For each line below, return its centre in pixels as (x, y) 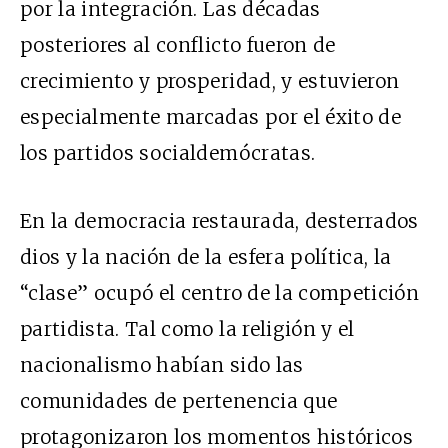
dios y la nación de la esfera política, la (206, 257)
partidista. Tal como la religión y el (187, 329)
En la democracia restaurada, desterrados (219, 221)
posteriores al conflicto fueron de (178, 45)
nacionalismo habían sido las (162, 365)
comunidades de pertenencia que (179, 401)
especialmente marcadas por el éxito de (210, 117)
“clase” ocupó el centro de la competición (220, 293)
